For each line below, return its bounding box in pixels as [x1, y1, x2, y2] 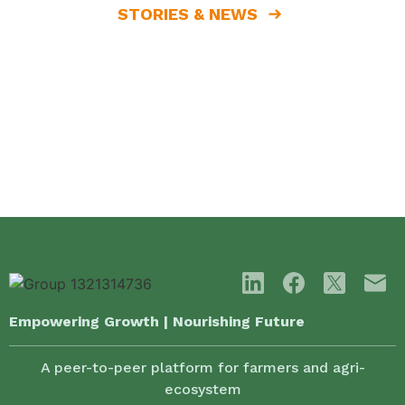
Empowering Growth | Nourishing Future [9, 313, 305, 331]
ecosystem [164, 381, 241, 399]
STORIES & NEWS [118, 4, 258, 24]
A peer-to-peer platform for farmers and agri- [40, 359, 365, 377]
